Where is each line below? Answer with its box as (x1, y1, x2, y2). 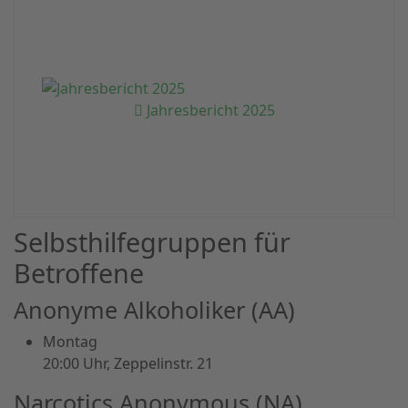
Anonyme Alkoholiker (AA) (14, 294, 295, 325)
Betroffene (14, 255, 144, 291)
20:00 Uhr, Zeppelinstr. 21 (43, 353, 213, 373)
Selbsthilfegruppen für (14, 224, 291, 260)
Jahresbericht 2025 (142, 100, 275, 120)
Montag (43, 331, 97, 352)
